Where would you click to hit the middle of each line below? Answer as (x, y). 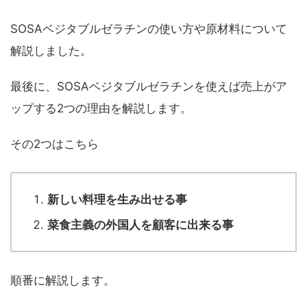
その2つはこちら (54, 144)
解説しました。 (51, 51)
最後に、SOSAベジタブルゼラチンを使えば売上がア (149, 87)
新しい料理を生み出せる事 (117, 200)
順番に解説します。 (63, 281)
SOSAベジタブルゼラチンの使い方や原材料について (149, 29)
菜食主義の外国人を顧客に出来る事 (140, 224)
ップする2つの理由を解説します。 (101, 109)
